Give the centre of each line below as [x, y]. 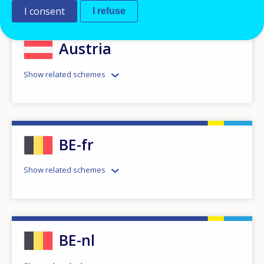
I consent [44, 11]
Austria [85, 49]
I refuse [109, 11]
